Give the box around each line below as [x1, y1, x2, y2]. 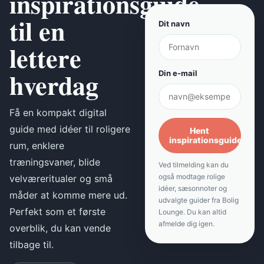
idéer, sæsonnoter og [158, 184, 227, 193]
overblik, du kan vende [9, 222, 111, 235]
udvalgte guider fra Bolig [158, 196, 239, 205]
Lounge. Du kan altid [158, 207, 226, 217]
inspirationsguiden [169, 135, 247, 146]
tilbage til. [9, 239, 54, 251]
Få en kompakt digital [9, 107, 107, 119]
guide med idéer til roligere [9, 123, 130, 136]
